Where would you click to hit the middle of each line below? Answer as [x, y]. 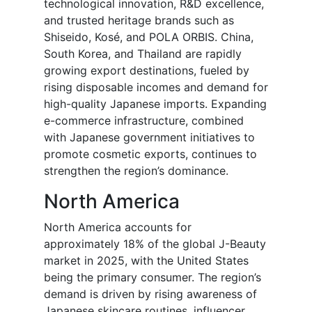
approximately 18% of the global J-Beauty [155, 244]
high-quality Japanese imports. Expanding [155, 104]
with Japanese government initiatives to [149, 138]
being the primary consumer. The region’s [153, 278]
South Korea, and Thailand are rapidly [143, 54]
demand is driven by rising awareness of [150, 294]
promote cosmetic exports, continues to [150, 154]
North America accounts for [118, 227]
